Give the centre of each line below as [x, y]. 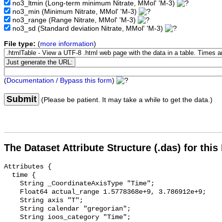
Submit [22, 99]
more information [67, 44]
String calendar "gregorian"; [12, 209]
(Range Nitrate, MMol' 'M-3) [93, 20]
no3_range [29, 20]
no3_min [26, 12]
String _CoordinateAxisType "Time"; [12, 184]
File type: [20, 44]
